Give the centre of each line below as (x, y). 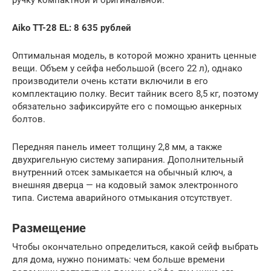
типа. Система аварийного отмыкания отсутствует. (122, 198)
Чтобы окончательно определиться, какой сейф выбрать (135, 247)
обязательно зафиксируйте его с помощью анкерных (127, 106)
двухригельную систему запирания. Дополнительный (128, 159)
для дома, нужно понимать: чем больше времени (119, 259)
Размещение (49, 228)
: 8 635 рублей (100, 28)
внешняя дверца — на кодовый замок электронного (125, 185)
